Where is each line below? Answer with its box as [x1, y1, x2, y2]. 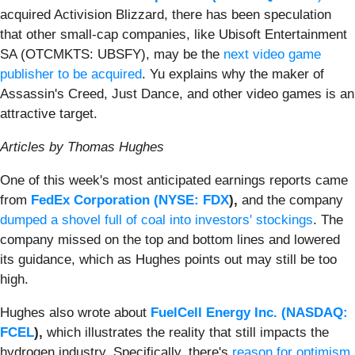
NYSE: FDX [158, 192, 229, 208]
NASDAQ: [286, 304, 348, 320]
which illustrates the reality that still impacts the [47, 324, 329, 340]
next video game [223, 46, 321, 62]
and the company [238, 192, 343, 208]
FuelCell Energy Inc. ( [151, 304, 286, 320]
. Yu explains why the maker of [142, 66, 324, 82]
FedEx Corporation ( [31, 192, 158, 208]
